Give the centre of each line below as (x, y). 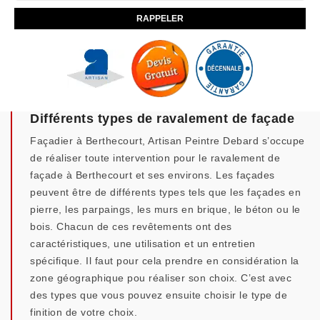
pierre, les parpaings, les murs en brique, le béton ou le (165, 209)
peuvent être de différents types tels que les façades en (165, 192)
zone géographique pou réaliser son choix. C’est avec (161, 278)
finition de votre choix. (84, 312)
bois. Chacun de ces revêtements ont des (131, 226)
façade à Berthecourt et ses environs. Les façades (152, 175)
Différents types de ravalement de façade (162, 119)
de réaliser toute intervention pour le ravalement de (155, 158)
